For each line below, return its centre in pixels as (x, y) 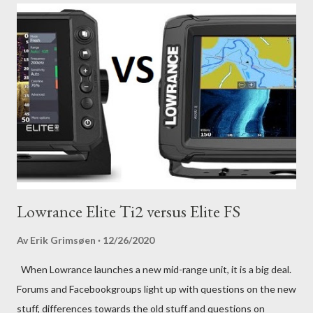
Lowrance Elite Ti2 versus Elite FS (129, 212)
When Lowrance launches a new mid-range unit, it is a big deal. (154, 270)
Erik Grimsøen (63, 240)
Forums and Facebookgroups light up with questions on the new (156, 289)
